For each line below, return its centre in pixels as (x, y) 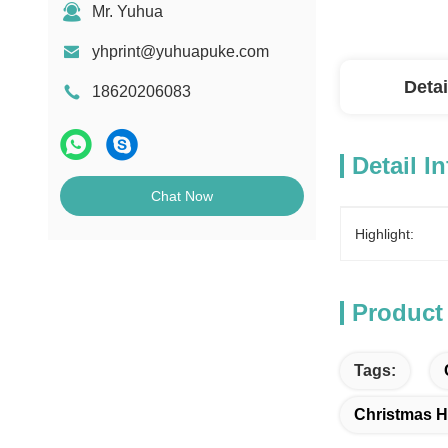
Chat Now (182, 196)
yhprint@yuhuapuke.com (180, 51)
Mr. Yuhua (127, 11)
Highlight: (384, 234)
